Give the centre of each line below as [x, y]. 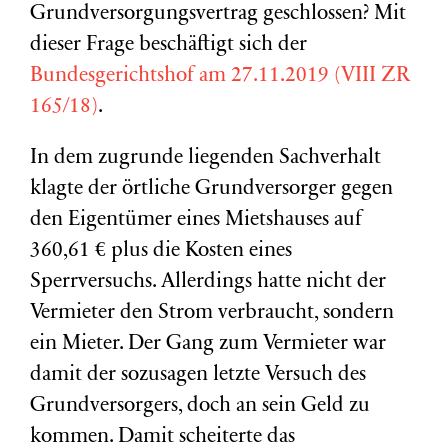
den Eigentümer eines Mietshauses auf [196, 220]
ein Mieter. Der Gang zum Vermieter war [208, 344]
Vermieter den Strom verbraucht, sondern [212, 313]
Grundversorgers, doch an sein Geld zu [200, 406]
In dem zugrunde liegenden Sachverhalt [205, 158]
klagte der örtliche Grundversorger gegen [211, 189]
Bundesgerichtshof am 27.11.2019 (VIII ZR [220, 76]
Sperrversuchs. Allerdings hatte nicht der [208, 282]
